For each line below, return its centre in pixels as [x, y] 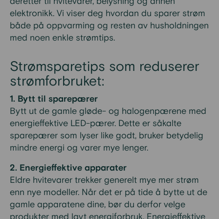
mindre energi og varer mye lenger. [79, 148]
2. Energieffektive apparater [68, 168]
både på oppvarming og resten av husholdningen [109, 26]
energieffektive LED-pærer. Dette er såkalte [96, 123]
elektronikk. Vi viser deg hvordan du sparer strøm [108, 13]
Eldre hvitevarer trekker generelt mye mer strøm [104, 180]
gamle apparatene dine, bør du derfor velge [98, 205]
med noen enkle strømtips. [62, 38]
